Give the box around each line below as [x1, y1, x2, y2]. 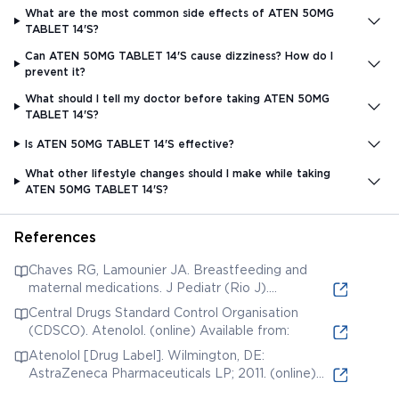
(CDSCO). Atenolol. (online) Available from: [28, 322, 289, 338]
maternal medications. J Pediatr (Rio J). [28, 280, 269, 295]
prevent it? [25, 64, 86, 78]
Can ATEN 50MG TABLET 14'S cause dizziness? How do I [25, 48, 334, 62]
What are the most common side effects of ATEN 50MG [25, 5, 335, 20]
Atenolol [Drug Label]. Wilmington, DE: [28, 347, 265, 362]
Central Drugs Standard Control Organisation [28, 305, 298, 320]
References [14, 228, 96, 246]
